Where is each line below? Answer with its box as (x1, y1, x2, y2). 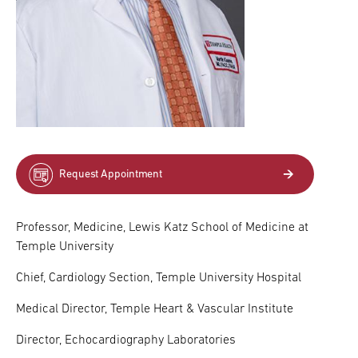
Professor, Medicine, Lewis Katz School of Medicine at (16, 221, 308, 235)
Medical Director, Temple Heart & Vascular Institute (16, 303, 293, 316)
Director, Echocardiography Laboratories (16, 334, 236, 348)
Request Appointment (59, 169, 163, 181)
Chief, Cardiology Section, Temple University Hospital (16, 272, 301, 285)
